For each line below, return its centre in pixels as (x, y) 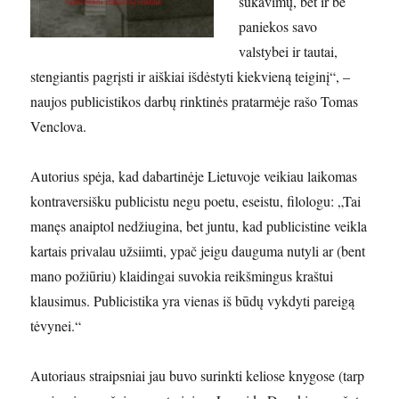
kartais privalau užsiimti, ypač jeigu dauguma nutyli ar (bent (198, 250)
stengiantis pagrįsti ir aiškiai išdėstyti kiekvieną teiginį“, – (191, 76)
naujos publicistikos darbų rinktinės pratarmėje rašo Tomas (195, 101)
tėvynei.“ (56, 325)
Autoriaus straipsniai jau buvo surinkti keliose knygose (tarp (198, 375)
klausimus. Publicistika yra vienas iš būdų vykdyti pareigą (193, 300)
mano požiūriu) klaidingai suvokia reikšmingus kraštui (182, 275)
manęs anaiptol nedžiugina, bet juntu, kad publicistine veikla (199, 225)
